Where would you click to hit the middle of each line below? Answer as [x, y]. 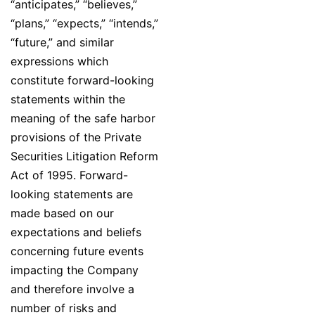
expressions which [59, 62]
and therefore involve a [72, 289]
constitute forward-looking [82, 81]
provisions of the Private [76, 137]
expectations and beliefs [76, 232]
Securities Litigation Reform [84, 156]
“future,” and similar [62, 43]
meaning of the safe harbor [83, 118]
